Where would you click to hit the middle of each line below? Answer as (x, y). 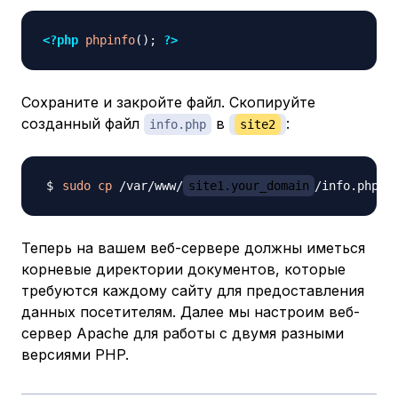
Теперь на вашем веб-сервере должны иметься (193, 248)
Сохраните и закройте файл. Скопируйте (168, 103)
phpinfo (110, 40)
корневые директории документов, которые (183, 270)
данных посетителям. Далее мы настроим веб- (191, 312)
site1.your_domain (249, 186)
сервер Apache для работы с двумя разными (183, 334)
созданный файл (83, 124)
